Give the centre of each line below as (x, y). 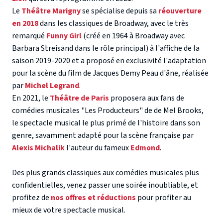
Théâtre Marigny (51, 11)
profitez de (31, 198)
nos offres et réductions (93, 198)
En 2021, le (31, 98)
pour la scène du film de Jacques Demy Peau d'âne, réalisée (110, 73)
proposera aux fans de (147, 98)
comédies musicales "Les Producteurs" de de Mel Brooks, (108, 111)
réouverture (180, 11)
